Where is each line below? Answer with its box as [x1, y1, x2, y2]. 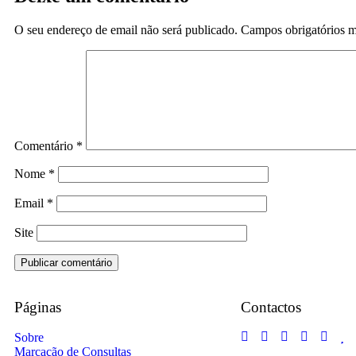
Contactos [241, 298, 301, 315]
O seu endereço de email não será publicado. [14, 22, 238, 37]
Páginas [14, 298, 61, 315]
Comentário [14, 138, 76, 153]
